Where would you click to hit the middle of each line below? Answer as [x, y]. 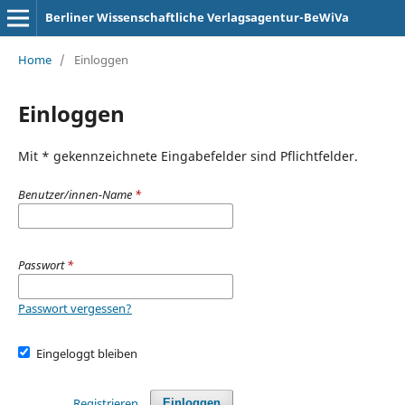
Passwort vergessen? [75, 308]
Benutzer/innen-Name [76, 194]
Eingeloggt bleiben [87, 353]
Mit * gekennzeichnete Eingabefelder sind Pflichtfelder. [188, 155]
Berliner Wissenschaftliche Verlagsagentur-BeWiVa [197, 17]
